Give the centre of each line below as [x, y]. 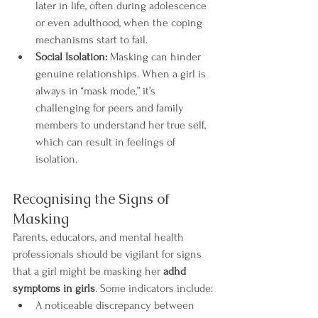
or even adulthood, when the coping [120, 23]
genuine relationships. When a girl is [122, 74]
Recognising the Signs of [93, 199]
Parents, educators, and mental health [100, 237]
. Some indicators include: [154, 288]
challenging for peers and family [111, 108]
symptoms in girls [54, 288]
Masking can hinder [155, 57]
